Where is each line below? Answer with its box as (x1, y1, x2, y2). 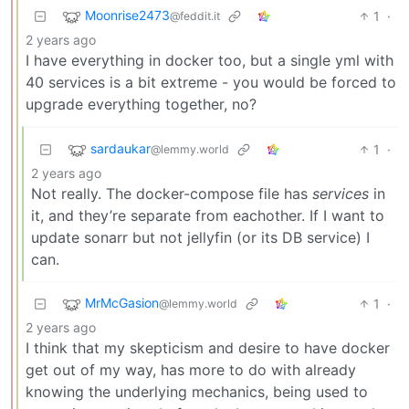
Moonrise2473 (85, 7, 170, 24)
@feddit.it (170, 9, 220, 24)
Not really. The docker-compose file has (31, 184, 312, 203)
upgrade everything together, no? (26, 94, 257, 113)
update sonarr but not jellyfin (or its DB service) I (31, 227, 370, 246)
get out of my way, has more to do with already (26, 360, 356, 379)
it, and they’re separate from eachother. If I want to (31, 205, 384, 225)
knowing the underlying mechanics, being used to (26, 382, 368, 401)
